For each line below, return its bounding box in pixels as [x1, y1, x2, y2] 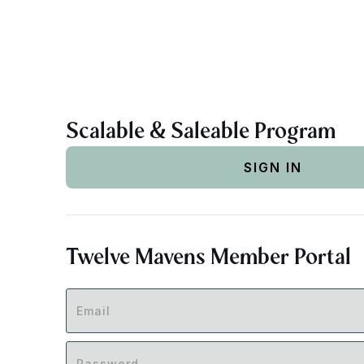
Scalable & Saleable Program [65, 116, 336, 145]
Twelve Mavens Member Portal [65, 242, 351, 271]
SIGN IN [244, 159, 302, 175]
